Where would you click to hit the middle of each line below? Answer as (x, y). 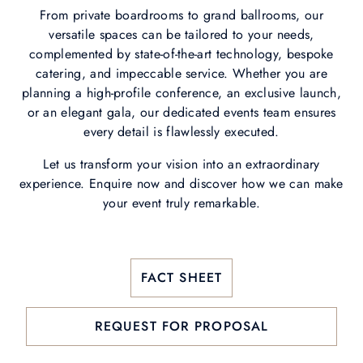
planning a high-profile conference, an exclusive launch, (181, 93)
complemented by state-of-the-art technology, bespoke (181, 54)
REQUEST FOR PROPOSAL (181, 326)
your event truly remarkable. (181, 203)
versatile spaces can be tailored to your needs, (181, 34)
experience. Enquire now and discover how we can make (181, 184)
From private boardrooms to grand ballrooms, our (181, 15)
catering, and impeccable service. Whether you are (181, 73)
